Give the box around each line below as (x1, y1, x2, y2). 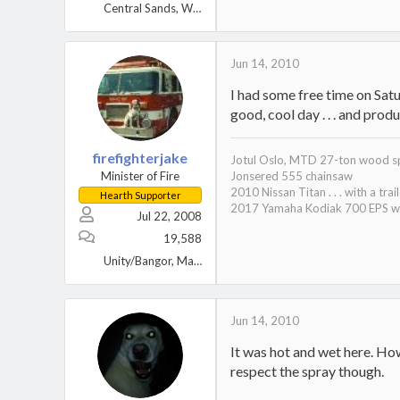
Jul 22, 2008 (137, 209, 202, 223)
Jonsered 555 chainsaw (230, 169, 353, 183)
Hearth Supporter (99, 189, 181, 201)
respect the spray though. (230, 362, 384, 379)
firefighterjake (93, 149, 187, 166)
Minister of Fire (101, 169, 179, 183)
